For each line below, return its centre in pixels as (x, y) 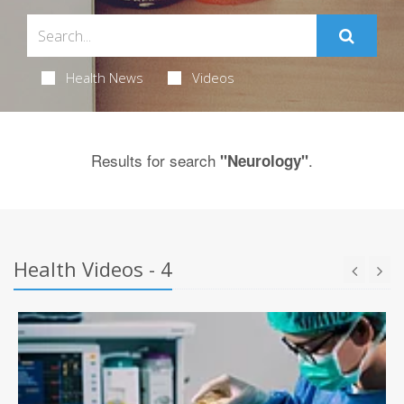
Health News (104, 78)
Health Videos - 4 (93, 269)
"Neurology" (264, 161)
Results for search (156, 161)
